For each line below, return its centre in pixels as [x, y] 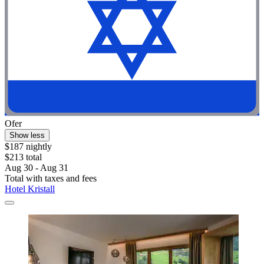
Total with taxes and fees [51, 178]
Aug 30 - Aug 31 [37, 167]
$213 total [23, 157]
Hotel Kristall [30, 189]
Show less [27, 135]
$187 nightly [28, 146]
